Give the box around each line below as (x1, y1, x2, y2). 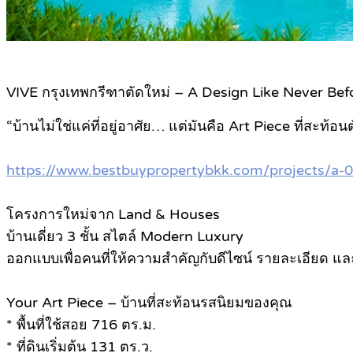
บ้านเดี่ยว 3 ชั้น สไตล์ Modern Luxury (6, 228, 243, 246)
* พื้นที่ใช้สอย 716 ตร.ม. (6, 316, 156, 334)
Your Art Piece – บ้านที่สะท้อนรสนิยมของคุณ (6, 294, 292, 312)
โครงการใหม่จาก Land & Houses (6, 206, 220, 224)
